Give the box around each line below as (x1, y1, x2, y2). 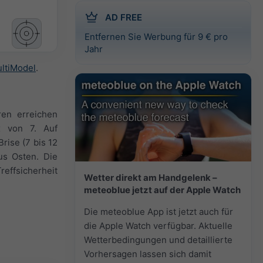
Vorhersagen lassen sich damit (84, 248, 211, 259)
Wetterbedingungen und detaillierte (84, 234, 232, 245)
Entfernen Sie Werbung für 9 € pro (85, 31, 228, 42)
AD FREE (105, 11, 142, 23)
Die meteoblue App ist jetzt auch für (84, 205, 233, 217)
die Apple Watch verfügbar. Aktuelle (84, 220, 232, 231)
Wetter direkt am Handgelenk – (84, 171, 217, 183)
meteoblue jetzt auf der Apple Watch (84, 184, 241, 195)
